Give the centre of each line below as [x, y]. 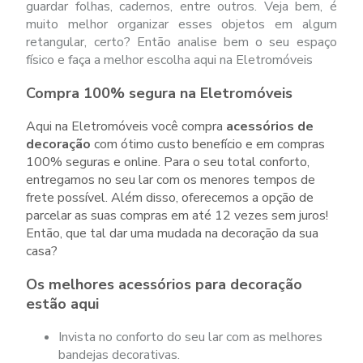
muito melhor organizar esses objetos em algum [181, 24]
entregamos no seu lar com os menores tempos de [171, 180]
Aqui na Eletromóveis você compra [126, 126]
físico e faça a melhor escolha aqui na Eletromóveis [170, 60]
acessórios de [270, 126]
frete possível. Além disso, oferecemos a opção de [170, 198]
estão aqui [63, 304]
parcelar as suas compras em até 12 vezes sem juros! [177, 216]
